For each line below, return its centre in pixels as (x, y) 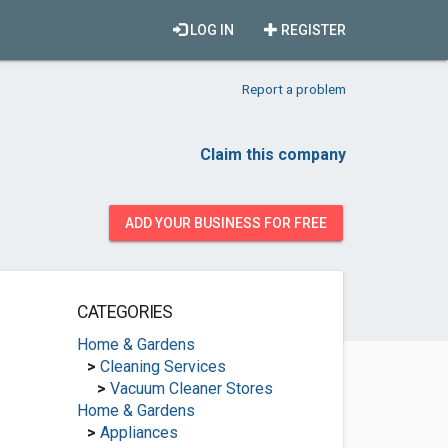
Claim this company (273, 154)
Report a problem (294, 89)
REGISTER (312, 30)
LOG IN (210, 30)
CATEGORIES (124, 312)
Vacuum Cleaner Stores (191, 388)
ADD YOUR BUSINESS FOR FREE (226, 223)
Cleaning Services (162, 366)
